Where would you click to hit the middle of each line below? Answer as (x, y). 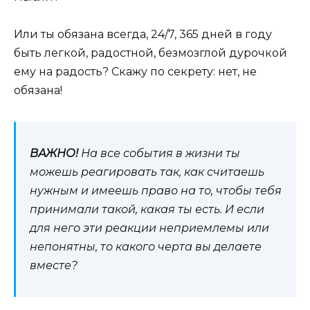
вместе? (54, 266)
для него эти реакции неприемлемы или (149, 228)
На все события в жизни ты (159, 154)
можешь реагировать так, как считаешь (147, 172)
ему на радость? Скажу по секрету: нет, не (135, 72)
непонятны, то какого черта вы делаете (146, 247)
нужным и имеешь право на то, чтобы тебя (156, 191)
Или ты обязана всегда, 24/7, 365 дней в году (143, 35)
